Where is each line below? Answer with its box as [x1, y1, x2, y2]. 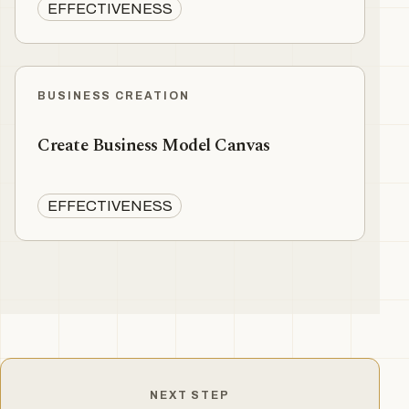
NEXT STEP [149, 389, 231, 403]
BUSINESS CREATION [37, 89, 190, 103]
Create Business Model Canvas [37, 131, 270, 159]
